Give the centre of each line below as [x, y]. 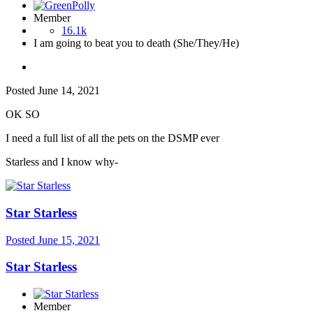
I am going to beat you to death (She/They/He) [136, 43]
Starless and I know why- [62, 162]
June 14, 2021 [69, 91]
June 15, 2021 [69, 240]
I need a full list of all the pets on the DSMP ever [112, 138]
